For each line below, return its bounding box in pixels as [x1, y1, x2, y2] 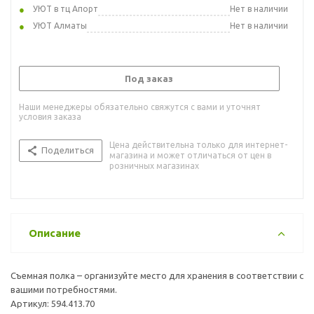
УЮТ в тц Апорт [33, 4, 98, 13]
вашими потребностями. [11, 284, 117, 294]
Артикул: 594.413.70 [11, 298, 95, 308]
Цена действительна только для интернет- [109, 139, 287, 149]
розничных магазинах [109, 161, 199, 170]
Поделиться [41, 144, 94, 155]
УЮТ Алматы [33, 20, 87, 30]
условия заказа [19, 111, 81, 121]
